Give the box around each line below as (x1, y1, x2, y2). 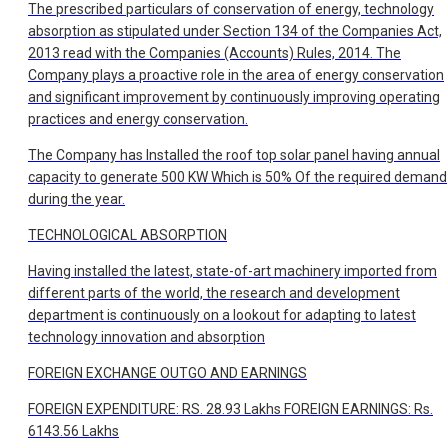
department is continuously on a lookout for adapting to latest (28, 307, 416, 324)
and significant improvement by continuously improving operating (28, 89, 440, 106)
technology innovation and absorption (28, 329, 265, 346)
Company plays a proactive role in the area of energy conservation (28, 67, 444, 84)
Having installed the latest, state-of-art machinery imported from (28, 263, 437, 280)
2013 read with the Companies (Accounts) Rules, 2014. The (28, 45, 401, 62)
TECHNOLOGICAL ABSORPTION (28, 227, 227, 244)
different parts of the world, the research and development (28, 285, 400, 302)
